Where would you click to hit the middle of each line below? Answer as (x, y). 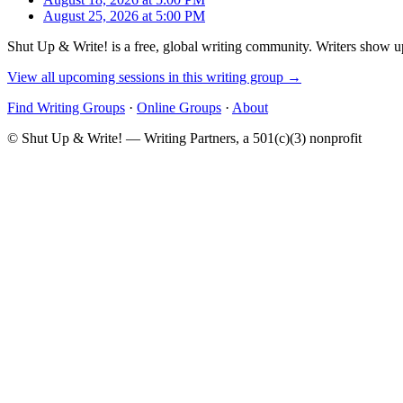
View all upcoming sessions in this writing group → (154, 76)
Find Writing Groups (66, 107)
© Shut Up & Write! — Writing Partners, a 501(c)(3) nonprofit (184, 138)
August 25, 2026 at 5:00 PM (124, 15)
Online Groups (179, 107)
